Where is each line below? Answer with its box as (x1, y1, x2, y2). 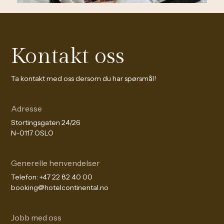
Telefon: (11, 172, 39, 181)
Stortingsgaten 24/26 (11, 118, 80, 127)
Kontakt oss (11, 43, 124, 69)
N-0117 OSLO (11, 128, 53, 137)
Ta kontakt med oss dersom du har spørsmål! (11, 74, 156, 83)
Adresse (11, 103, 42, 113)
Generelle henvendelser (11, 158, 100, 168)
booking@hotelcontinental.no (11, 183, 108, 192)
